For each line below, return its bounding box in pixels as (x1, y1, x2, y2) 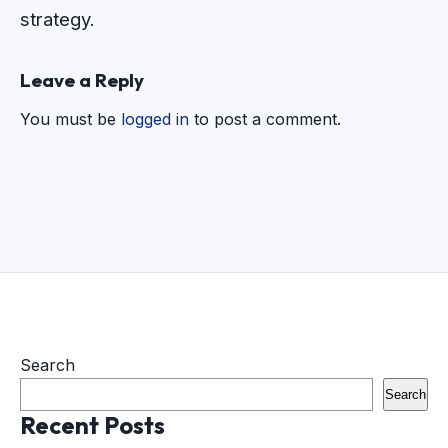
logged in (121, 108, 189, 129)
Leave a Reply (20, 67, 144, 92)
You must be (20, 108, 121, 129)
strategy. (20, 7, 95, 30)
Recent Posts (20, 409, 165, 440)
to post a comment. (189, 108, 341, 129)
